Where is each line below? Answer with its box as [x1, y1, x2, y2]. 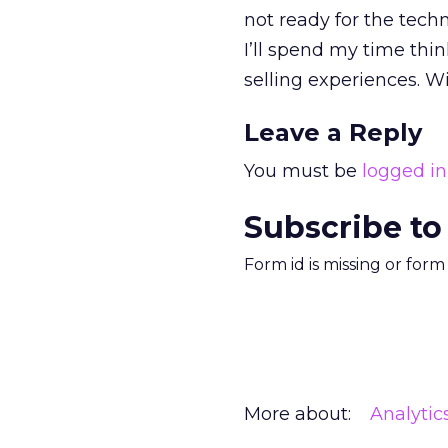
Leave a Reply [244, 118, 422, 147]
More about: [244, 403, 351, 425]
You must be [244, 160, 362, 182]
